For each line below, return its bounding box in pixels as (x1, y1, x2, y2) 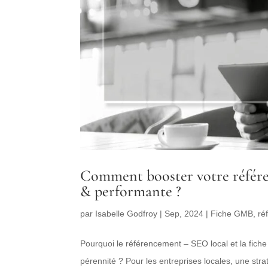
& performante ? (80, 182, 182, 201)
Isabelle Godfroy (95, 209, 158, 219)
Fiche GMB (211, 209, 254, 219)
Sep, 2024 (165, 209, 204, 219)
